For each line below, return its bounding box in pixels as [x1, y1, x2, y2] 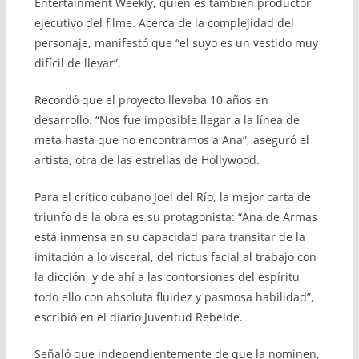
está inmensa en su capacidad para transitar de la [34, 228, 305, 244]
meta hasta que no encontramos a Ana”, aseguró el [34, 131, 309, 147]
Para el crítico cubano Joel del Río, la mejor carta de [34, 188, 311, 204]
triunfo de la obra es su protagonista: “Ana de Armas [34, 208, 317, 224]
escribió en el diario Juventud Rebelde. [34, 309, 243, 325]
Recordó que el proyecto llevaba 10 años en [34, 91, 268, 107]
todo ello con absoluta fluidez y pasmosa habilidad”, [34, 288, 314, 305]
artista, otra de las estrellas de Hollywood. [34, 151, 260, 167]
